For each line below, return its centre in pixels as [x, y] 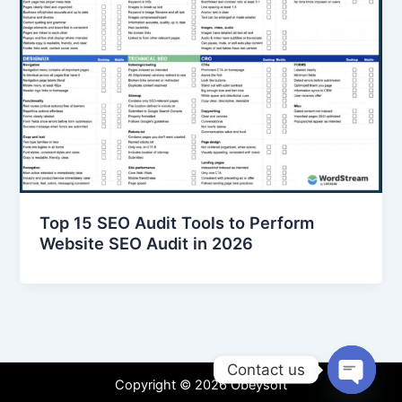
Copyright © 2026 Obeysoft [201, 385]
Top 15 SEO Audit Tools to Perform [177, 222]
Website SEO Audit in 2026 [147, 243]
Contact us [266, 369]
